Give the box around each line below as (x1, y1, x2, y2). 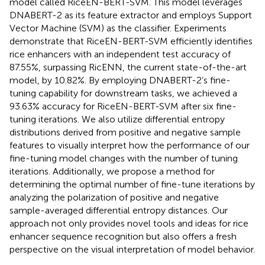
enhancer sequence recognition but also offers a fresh (9, 230, 237, 242)
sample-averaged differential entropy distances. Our (9, 204, 228, 216)
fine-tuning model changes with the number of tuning (9, 152, 238, 164)
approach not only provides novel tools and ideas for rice (9, 217, 248, 229)
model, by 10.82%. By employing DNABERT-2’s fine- (9, 74, 231, 86)
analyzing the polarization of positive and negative (9, 191, 219, 203)
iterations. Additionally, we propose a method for (9, 165, 215, 177)
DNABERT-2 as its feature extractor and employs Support (9, 9, 252, 21)
